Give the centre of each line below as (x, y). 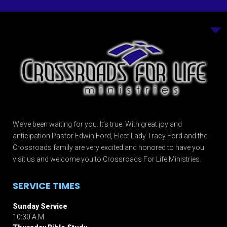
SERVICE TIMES (46, 186)
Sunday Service (40, 206)
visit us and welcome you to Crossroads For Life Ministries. (107, 159)
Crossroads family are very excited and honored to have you (108, 148)
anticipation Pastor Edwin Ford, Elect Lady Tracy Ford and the (110, 136)
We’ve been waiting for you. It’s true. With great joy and (97, 124)
